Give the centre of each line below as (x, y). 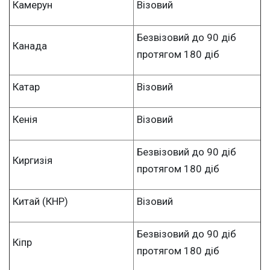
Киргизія (33, 160)
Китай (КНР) (40, 201)
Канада (30, 46)
